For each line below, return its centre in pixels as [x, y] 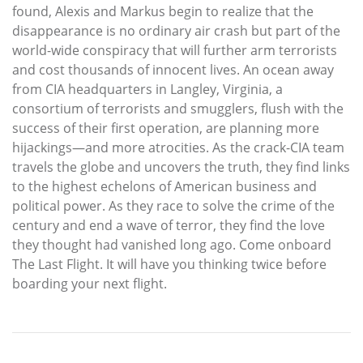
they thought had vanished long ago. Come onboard [172, 244]
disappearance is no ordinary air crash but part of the [176, 30]
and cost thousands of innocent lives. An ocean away [173, 69]
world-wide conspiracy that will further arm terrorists [175, 50]
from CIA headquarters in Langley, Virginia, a [147, 89]
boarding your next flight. [90, 283]
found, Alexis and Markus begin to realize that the [163, 11]
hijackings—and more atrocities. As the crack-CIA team [178, 147]
